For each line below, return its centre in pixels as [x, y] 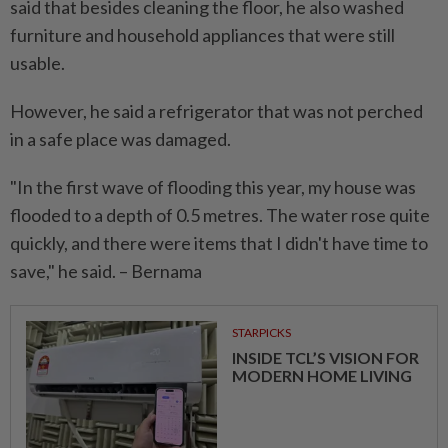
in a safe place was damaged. [120, 139]
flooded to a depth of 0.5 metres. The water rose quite [220, 215]
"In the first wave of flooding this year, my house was [213, 187]
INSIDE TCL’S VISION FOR [325, 357]
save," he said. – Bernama [106, 271]
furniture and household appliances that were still [202, 35]
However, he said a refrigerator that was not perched [216, 111]
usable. [37, 63]
